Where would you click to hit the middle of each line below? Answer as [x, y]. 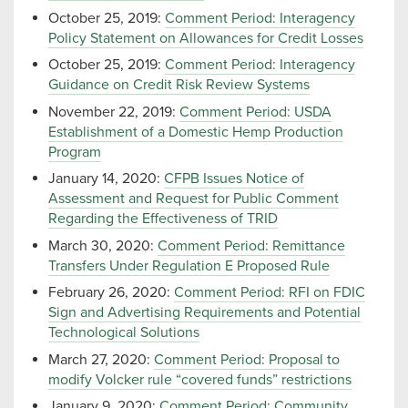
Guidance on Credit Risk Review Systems [179, 85]
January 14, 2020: [106, 179]
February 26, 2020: [111, 293]
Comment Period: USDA [255, 112]
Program [75, 152]
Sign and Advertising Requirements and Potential [204, 313]
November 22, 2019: [114, 112]
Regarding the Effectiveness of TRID [163, 219]
